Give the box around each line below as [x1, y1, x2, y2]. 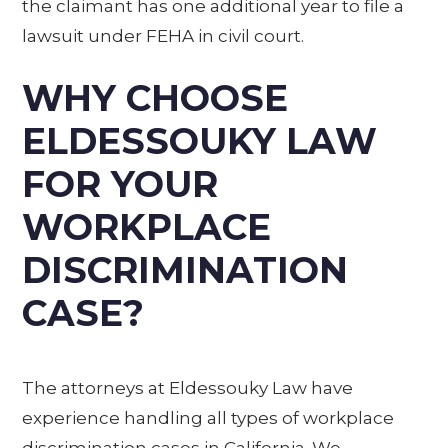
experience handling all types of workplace [22, 407, 395, 428]
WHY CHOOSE [22, 75, 289, 120]
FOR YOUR [22, 161, 219, 206]
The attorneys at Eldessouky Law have [22, 377, 354, 398]
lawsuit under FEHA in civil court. [22, 26, 305, 47]
